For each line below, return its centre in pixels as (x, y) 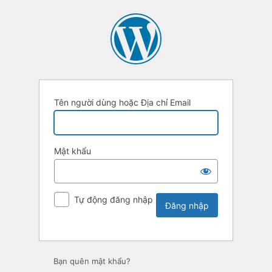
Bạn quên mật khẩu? (92, 261)
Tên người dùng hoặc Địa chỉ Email (122, 103)
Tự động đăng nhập (114, 200)
